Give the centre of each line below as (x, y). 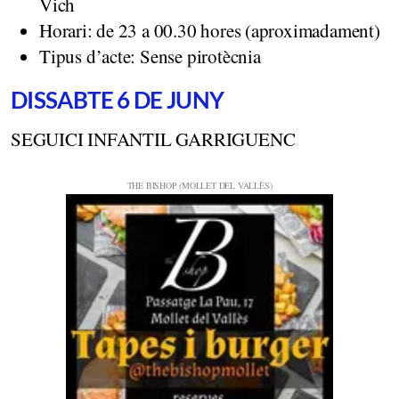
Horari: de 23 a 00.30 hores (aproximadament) (210, 30)
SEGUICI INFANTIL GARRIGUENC (153, 138)
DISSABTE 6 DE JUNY (118, 99)
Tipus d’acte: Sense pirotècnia (150, 56)
